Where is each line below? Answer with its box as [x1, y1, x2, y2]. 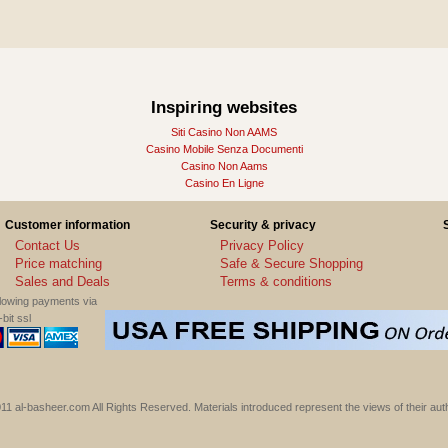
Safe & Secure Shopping [220, 256, 363, 272]
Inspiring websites [151, 98, 297, 116]
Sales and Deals [15, 274, 110, 290]
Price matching [15, 256, 102, 272]
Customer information [5, 217, 130, 232]
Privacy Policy [220, 238, 304, 254]
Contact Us [15, 238, 80, 254]
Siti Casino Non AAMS [171, 125, 277, 138]
